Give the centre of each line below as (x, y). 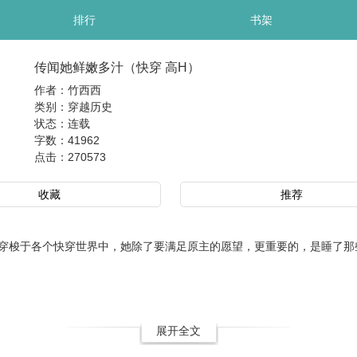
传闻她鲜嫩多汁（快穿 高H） (117, 67)
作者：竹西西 (67, 90)
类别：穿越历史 (73, 107)
